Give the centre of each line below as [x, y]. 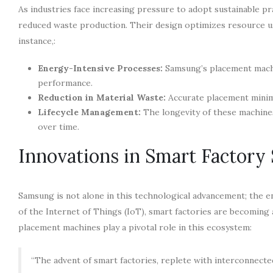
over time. [58, 126]
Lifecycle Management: [89, 112]
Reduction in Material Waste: [102, 97]
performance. [65, 83]
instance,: [37, 41]
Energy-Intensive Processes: [100, 68]
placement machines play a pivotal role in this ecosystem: [135, 227]
